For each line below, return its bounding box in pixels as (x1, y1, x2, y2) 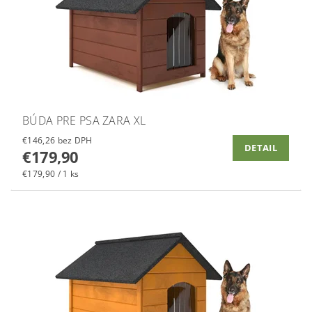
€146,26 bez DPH (57, 134, 93, 146)
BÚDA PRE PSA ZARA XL (22, 112, 146, 128)
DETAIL (244, 141, 277, 155)
